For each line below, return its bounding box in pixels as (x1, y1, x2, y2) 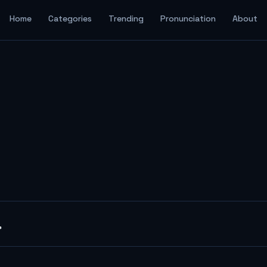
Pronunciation (160, 13, 216, 24)
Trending (108, 13, 144, 24)
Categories (48, 13, 92, 24)
